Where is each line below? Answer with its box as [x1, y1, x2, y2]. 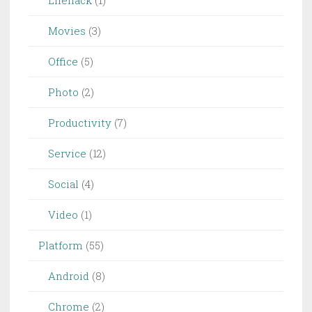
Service [48, 146, 86, 161]
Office [48, 54, 78, 69]
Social [48, 177, 79, 192]
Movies [48, 24, 86, 38]
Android [48, 269, 89, 283]
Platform [38, 238, 83, 253]
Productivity [48, 116, 111, 130]
